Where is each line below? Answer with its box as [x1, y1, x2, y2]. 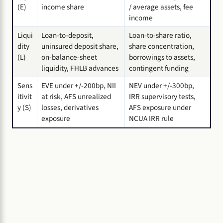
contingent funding [129, 63, 189, 74]
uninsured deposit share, [41, 41, 118, 52]
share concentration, [129, 41, 194, 52]
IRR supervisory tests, [129, 91, 196, 103]
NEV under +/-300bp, [129, 80, 194, 92]
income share [41, 1, 84, 13]
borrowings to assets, [129, 52, 195, 63]
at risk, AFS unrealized [41, 91, 111, 103]
